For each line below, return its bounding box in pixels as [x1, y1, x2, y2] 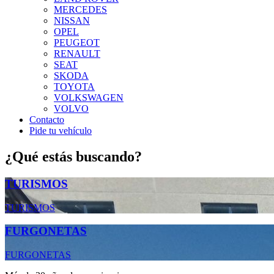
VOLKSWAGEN [54, 92, 124, 103]
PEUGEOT [54, 37, 100, 48]
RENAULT [54, 48, 100, 59]
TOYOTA [54, 81, 95, 92]
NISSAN [54, 15, 90, 26]
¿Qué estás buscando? [5, 148, 142, 165]
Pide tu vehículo [29, 125, 92, 136]
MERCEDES [54, 4, 107, 15]
